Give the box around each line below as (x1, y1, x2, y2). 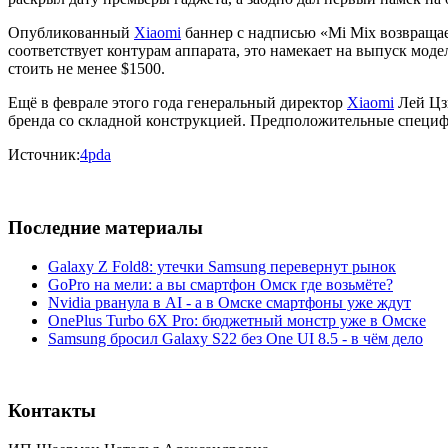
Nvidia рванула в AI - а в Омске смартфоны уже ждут (48, 293, 411, 311)
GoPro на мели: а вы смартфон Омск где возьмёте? (48, 275, 393, 293)
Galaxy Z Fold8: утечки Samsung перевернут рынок (48, 257, 396, 275)
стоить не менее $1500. (8, 60, 165, 78)
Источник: (8, 146, 80, 164)
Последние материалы (8, 216, 203, 238)
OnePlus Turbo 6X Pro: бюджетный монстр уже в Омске (48, 311, 426, 329)
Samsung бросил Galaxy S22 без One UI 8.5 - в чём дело (48, 329, 423, 347)
